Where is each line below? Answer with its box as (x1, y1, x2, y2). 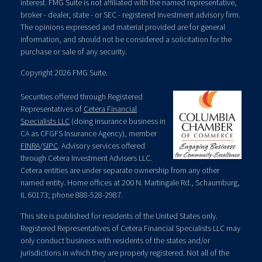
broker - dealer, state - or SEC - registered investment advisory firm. (20, 9, 240, 20)
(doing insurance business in (70, 116, 166, 126)
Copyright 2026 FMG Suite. (20, 67, 108, 78)
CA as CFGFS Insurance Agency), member (20, 128, 157, 139)
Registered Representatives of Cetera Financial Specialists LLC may (20, 223, 240, 233)
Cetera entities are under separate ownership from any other (20, 165, 219, 175)
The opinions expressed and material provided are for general (20, 22, 225, 32)
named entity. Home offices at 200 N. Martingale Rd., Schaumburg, (20, 177, 240, 188)
